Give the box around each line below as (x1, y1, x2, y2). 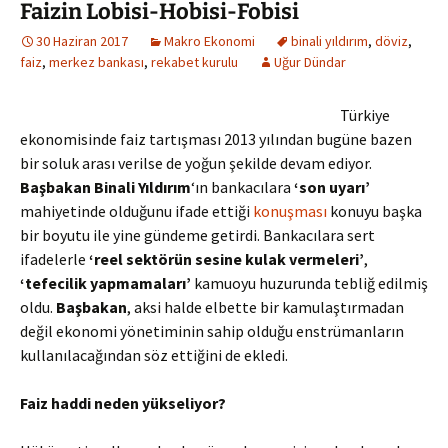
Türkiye (340, 105, 390, 125)
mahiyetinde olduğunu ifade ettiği (20, 201, 253, 221)
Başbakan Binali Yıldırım (20, 177, 191, 197)
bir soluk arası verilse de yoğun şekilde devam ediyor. (20, 153, 372, 173)
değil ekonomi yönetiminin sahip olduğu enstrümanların (20, 321, 404, 341)
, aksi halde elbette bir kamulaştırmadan (127, 297, 404, 317)
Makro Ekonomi (164, 32, 255, 50)
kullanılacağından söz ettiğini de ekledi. (20, 345, 288, 365)
